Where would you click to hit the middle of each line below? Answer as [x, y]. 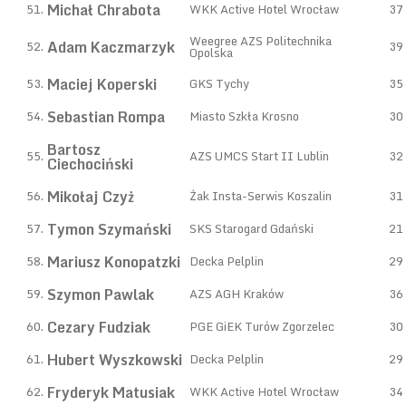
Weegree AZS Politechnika [261, 41]
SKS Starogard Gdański [251, 228]
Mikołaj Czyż [91, 197]
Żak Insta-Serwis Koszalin [261, 196]
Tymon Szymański [109, 229]
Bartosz [74, 150]
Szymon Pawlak [101, 295]
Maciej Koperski [102, 84]
